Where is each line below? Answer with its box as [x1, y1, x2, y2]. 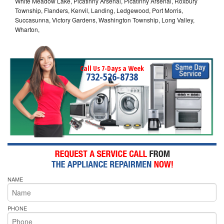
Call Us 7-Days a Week [80, 63, 144, 73]
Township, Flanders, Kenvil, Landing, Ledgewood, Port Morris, [15, 5, 183, 14]
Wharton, [15, 24, 39, 33]
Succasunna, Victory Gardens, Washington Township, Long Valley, [15, 15, 194, 24]
